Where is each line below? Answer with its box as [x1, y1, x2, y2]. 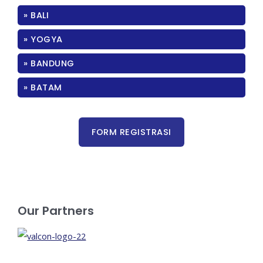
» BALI [23, 9, 49, 22]
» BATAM [23, 82, 62, 94]
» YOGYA [23, 33, 63, 46]
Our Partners [18, 202, 95, 219]
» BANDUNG [23, 58, 75, 70]
